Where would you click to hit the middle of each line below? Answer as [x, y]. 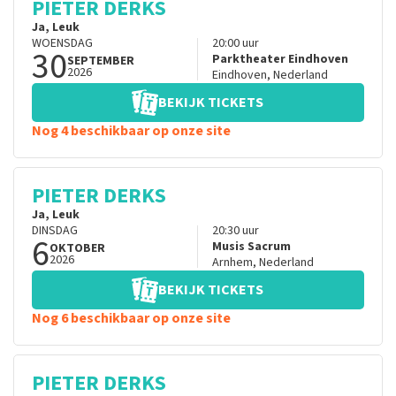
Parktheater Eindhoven [280, 60]
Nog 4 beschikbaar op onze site [131, 131]
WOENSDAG [62, 44]
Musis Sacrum [251, 247]
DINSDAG [55, 231]
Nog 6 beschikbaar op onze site [131, 319]
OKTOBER [77, 249]
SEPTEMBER [101, 61]
